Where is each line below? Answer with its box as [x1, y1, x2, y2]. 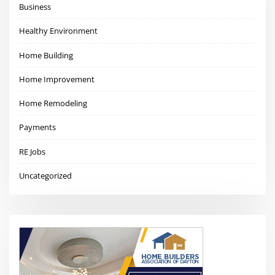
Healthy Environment [19, 25, 98, 37]
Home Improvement [19, 73, 95, 85]
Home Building [19, 49, 74, 61]
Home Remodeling [19, 98, 88, 109]
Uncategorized [19, 169, 72, 181]
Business [19, 1, 52, 13]
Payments [19, 122, 56, 133]
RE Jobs [19, 145, 46, 157]
